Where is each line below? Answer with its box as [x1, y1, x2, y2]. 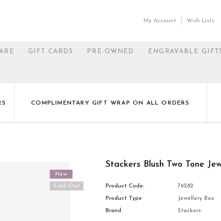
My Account [144, 18, 176, 24]
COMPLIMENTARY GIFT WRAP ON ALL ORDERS [31, 100, 190, 106]
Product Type [106, 195, 143, 201]
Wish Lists [186, 18, 214, 24]
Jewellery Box [178, 195, 215, 201]
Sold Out [53, 183, 80, 189]
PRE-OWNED [87, 48, 134, 55]
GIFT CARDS [28, 48, 74, 55]
